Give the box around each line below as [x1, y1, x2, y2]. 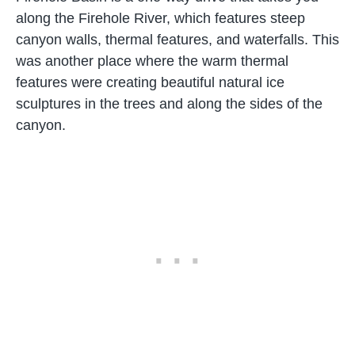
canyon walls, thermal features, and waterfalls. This [16, 32, 339, 48]
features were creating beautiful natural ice [16, 74, 284, 90]
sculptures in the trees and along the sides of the [16, 96, 323, 112]
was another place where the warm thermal [16, 53, 288, 69]
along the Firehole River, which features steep [16, 10, 305, 26]
